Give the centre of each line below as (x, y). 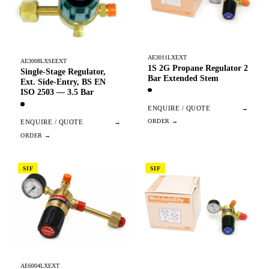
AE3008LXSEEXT (44, 61)
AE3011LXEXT (168, 57)
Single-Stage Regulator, (63, 72)
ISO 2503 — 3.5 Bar (57, 92)
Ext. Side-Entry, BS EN (63, 82)
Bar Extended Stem (183, 78)
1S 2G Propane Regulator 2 (198, 68)
